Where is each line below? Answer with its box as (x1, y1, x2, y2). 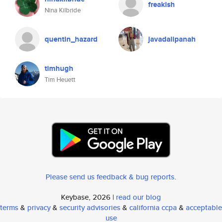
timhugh (45, 63, 73, 74)
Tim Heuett (45, 75, 75, 84)
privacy (27, 202, 51, 213)
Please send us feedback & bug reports (46, 171, 174, 182)
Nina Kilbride (45, 5, 81, 15)
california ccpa (129, 202, 177, 213)
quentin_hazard (45, 34, 98, 45)
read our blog (116, 192, 161, 202)
